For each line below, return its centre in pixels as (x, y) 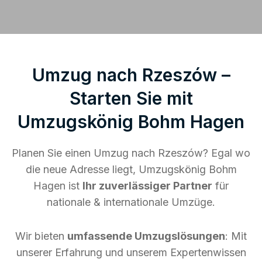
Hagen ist (58, 185)
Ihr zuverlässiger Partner (147, 185)
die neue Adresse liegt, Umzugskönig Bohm (131, 169)
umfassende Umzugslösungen (146, 236)
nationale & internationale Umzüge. (131, 202)
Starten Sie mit (131, 98)
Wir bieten (41, 236)
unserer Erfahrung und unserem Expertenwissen (131, 252)
